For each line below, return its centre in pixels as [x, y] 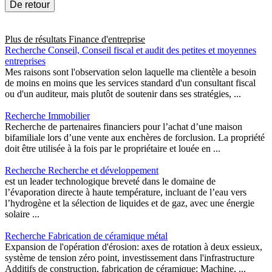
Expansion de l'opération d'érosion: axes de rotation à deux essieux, [134, 247]
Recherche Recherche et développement [82, 171]
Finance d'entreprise [107, 39]
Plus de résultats [37, 39]
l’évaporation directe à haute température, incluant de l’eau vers [126, 192]
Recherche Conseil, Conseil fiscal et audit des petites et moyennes [131, 50]
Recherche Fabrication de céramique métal [86, 236]
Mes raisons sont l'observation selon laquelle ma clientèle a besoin [131, 72]
